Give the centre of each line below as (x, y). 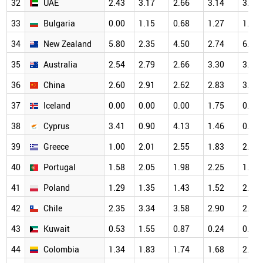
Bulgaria (59, 23)
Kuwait (57, 229)
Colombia (61, 249)
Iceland (57, 106)
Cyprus (56, 126)
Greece (56, 147)
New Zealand (68, 44)
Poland (57, 188)
